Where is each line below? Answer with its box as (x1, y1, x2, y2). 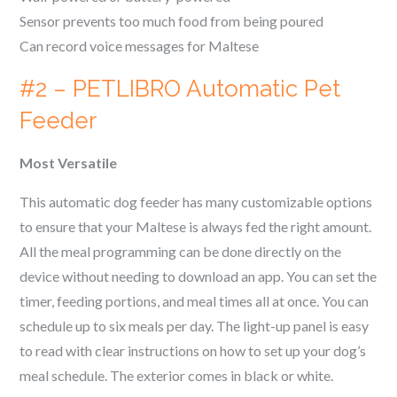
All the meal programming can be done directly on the (19, 243, 342, 260)
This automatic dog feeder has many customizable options (19, 193, 373, 210)
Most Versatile (19, 154, 118, 171)
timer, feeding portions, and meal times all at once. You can (19, 292, 370, 309)
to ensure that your (19, 218, 136, 235)
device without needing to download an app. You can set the (19, 268, 378, 284)
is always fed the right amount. (189, 218, 372, 235)
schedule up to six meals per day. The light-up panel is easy (19, 317, 370, 334)
